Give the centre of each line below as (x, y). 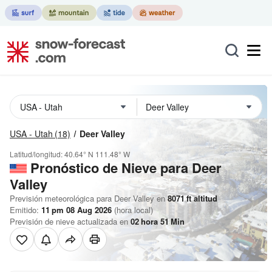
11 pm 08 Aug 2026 (76, 210)
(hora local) (132, 210)
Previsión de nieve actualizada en (70, 221)
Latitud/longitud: (37, 154)
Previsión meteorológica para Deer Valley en (87, 198)
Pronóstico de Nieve (93, 168)
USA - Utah (31, 134)
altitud (204, 198)
